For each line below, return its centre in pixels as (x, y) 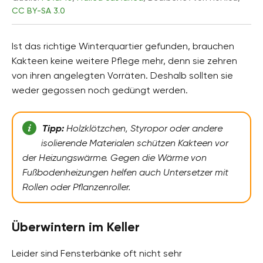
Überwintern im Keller (76, 227)
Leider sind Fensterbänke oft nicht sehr (97, 254)
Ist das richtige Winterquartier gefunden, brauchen (123, 46)
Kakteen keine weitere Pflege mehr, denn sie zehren (124, 61)
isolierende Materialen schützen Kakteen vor (134, 143)
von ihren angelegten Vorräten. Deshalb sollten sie (122, 76)
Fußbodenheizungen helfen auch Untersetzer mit (125, 173)
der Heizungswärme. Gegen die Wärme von (114, 158)
